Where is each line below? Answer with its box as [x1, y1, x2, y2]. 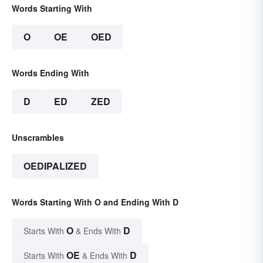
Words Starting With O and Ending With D [12, 196, 178, 208]
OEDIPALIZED [23, 159, 87, 173]
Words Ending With [12, 67, 89, 79]
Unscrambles [12, 131, 64, 144]
